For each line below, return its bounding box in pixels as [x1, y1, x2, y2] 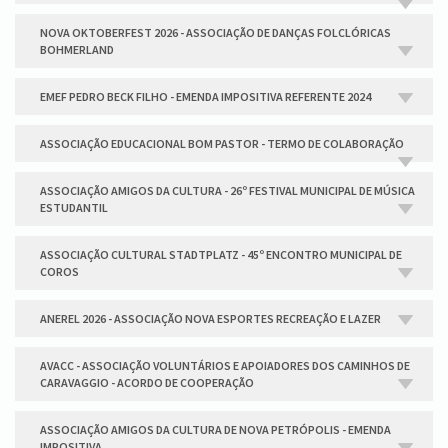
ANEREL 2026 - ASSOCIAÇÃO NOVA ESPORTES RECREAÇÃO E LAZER [40, 311, 381, 326]
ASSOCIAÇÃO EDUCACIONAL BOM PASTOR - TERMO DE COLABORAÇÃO [40, 136, 404, 151]
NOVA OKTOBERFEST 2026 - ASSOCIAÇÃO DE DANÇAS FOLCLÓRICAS [40, 25, 391, 40]
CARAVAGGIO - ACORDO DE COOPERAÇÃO [40, 375, 254, 390]
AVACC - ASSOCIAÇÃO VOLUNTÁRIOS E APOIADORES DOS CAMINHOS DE [40, 358, 410, 373]
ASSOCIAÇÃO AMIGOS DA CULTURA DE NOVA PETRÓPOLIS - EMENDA [40, 422, 391, 437]
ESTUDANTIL [40, 200, 108, 215]
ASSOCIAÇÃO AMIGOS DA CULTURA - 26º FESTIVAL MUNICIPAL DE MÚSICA [40, 183, 415, 198]
